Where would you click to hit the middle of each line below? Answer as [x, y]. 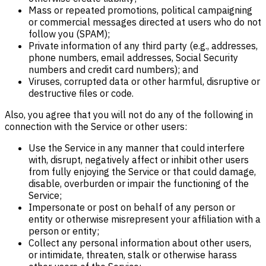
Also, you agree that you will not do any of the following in [129, 115]
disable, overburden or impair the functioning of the [139, 183]
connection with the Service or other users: [96, 126]
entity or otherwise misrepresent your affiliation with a [145, 219]
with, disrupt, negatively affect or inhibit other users [139, 160]
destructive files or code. [81, 93]
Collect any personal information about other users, [140, 243]
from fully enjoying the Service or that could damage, [142, 172]
